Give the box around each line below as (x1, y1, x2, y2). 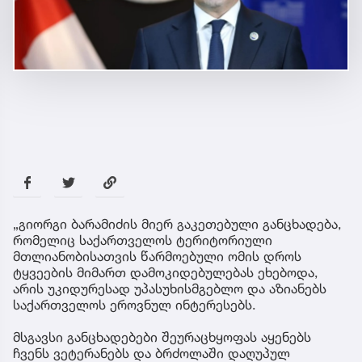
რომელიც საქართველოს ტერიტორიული (13, 232, 272, 249)
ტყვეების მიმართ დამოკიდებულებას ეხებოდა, (13, 264, 318, 281)
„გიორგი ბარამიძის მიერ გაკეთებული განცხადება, (13, 216, 342, 233)
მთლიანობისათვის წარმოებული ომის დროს (13, 248, 301, 265)
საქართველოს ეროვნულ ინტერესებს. (13, 297, 256, 314)
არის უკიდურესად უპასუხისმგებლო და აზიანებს (13, 280, 326, 297)
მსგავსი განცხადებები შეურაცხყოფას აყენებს (13, 329, 311, 346)
